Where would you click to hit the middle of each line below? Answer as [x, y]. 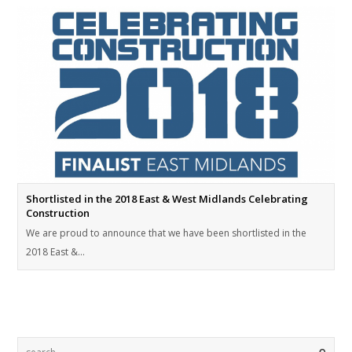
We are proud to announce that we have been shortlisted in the [167, 233]
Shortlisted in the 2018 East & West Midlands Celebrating [167, 198]
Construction [58, 213]
